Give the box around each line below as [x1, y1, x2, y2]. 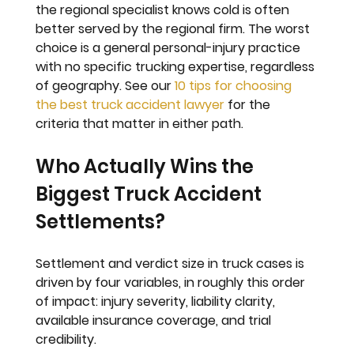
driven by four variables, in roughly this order [36, 273, 309, 292]
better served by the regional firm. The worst [36, 19, 314, 38]
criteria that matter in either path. [36, 114, 244, 133]
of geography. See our [36, 76, 175, 95]
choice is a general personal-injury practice [36, 38, 304, 57]
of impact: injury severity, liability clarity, [36, 292, 279, 311]
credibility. [36, 330, 97, 348]
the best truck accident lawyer [36, 95, 225, 114]
